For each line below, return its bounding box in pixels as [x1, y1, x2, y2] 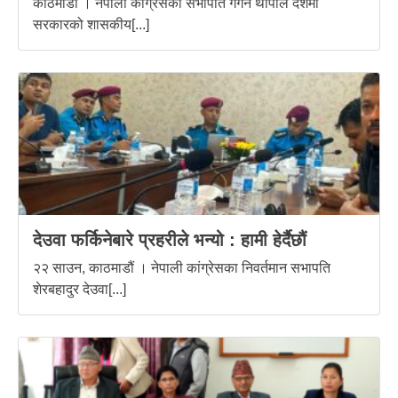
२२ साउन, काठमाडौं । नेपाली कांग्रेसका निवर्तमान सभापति [33, 259, 330, 275]
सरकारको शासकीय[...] [33, 16, 149, 32]
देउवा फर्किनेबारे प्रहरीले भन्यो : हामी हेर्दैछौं [33, 229, 306, 250]
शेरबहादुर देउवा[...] [33, 281, 126, 297]
